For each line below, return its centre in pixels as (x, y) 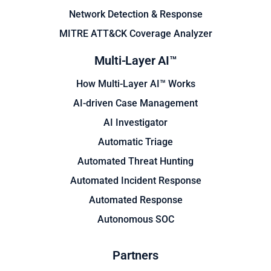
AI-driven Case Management (135, 103)
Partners (135, 256)
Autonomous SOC (135, 220)
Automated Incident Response (135, 181)
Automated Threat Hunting (135, 162)
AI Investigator (135, 123)
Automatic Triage (135, 142)
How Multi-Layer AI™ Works (135, 84)
